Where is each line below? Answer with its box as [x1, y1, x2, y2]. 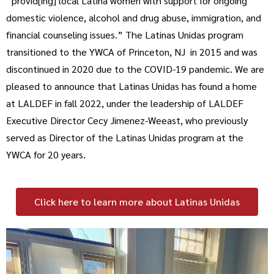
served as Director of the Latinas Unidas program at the [6, 131, 243, 144]
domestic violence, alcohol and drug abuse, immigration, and [6, 11, 261, 24]
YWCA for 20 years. [6, 148, 86, 161]
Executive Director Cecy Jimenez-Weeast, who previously [6, 114, 248, 127]
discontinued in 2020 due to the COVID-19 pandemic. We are [6, 62, 264, 75]
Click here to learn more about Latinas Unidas [34, 195, 240, 208]
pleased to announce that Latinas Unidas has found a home [6, 80, 257, 92]
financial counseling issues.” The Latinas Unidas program [6, 28, 243, 41]
